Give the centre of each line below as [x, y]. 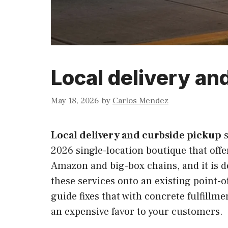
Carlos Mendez [140, 101]
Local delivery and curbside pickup [136, 135]
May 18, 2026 [75, 101]
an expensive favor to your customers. [137, 211]
